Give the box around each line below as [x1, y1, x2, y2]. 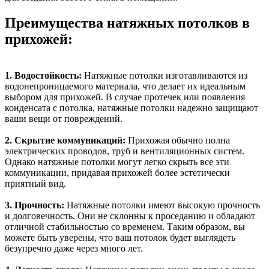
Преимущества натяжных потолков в [5, 14, 250, 31]
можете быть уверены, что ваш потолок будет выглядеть [5, 232, 235, 243]
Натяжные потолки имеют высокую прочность [64, 199, 260, 210]
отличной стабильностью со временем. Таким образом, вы [5, 221, 245, 232]
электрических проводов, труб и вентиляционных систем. [5, 145, 244, 156]
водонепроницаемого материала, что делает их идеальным [5, 80, 246, 91]
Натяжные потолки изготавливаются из [82, 70, 247, 80]
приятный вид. [5, 178, 66, 189]
